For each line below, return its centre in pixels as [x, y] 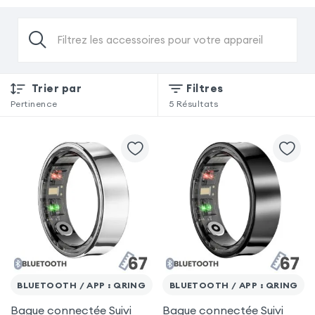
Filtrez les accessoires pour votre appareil [160, 39]
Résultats [197, 104]
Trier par [57, 88]
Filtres [205, 88]
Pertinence [34, 104]
